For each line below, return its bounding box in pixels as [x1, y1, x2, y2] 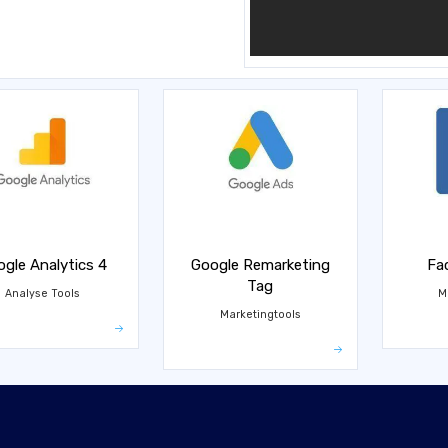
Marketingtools [219, 308, 301, 321]
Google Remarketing [190, 256, 330, 274]
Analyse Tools [4, 287, 80, 300]
